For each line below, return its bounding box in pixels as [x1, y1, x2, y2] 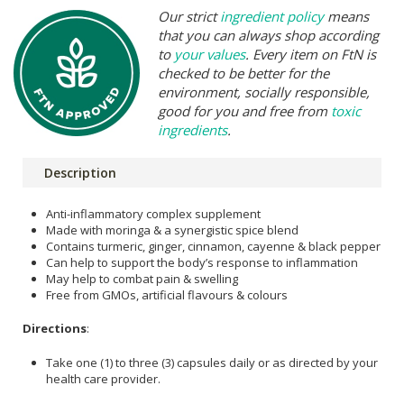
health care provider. [46, 370, 161, 387]
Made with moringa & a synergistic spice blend [46, 221, 298, 238]
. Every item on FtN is [245, 44, 376, 63]
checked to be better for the [158, 63, 329, 82]
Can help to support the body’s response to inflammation [46, 253, 358, 271]
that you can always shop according [158, 25, 379, 44]
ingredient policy [220, 6, 324, 25]
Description [44, 163, 116, 181]
